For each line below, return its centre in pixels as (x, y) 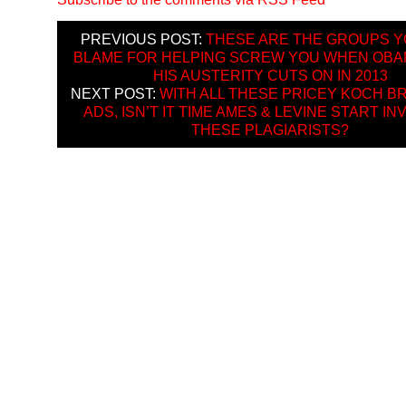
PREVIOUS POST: (143, 39)
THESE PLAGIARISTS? (270, 129)
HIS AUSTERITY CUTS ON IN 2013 (270, 75)
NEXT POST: (115, 93)
